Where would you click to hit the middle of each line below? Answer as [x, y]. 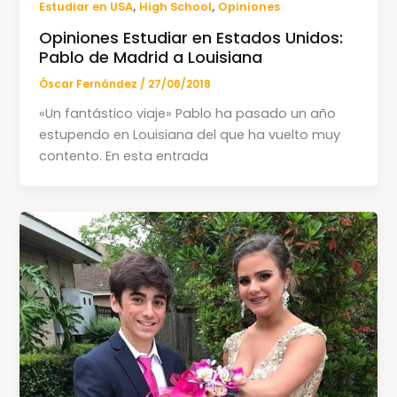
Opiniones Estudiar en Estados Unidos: [191, 37]
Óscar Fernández [90, 84]
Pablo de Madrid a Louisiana [151, 57]
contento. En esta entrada [124, 156]
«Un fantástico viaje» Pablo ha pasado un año [188, 113]
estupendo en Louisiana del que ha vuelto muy [190, 134]
